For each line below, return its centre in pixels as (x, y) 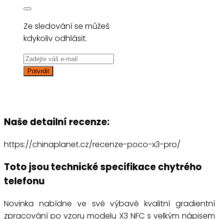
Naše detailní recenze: (57, 122)
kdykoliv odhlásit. (55, 38)
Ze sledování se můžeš (66, 26)
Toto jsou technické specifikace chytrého (103, 167)
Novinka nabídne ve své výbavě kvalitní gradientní (109, 203)
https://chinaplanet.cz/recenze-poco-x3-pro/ (92, 145)
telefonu (24, 181)
